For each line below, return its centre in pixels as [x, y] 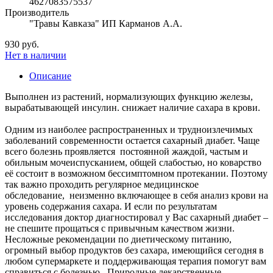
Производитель [37, 12]
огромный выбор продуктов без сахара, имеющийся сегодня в [134, 250]
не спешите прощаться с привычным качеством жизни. [120, 228]
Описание [50, 76]
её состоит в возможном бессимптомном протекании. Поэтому [136, 173]
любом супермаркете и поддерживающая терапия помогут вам [136, 261]
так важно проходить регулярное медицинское [102, 184]
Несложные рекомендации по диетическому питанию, [118, 239]
